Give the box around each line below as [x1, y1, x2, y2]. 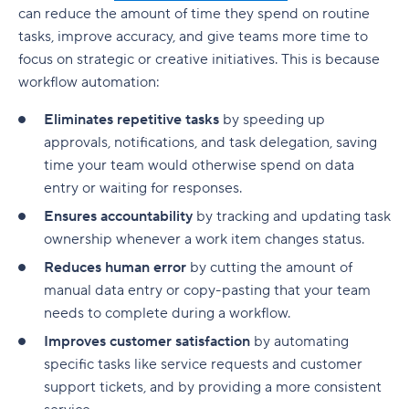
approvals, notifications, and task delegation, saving [44, 133, 377, 152]
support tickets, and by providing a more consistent [44, 378, 382, 396]
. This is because [275, 50, 380, 68]
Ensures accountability [44, 207, 193, 225]
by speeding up [219, 110, 325, 129]
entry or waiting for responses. [44, 179, 246, 197]
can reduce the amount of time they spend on [18, 5, 322, 23]
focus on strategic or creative [18, 50, 212, 68]
